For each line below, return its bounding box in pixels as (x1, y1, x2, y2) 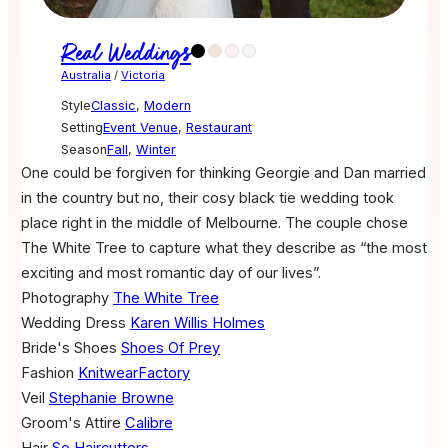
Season (60, 141, 107, 157)
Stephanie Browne (48, 388, 174, 407)
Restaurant (185, 119, 252, 135)
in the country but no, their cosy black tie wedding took (20, 188, 394, 207)
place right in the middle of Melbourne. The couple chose (20, 213, 408, 232)
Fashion (20, 363, 74, 382)
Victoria (120, 67, 165, 82)
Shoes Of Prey (120, 338, 220, 357)
